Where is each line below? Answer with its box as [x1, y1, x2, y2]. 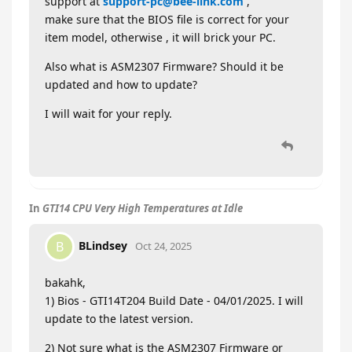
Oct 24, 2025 [135, 238, 192, 253]
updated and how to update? [45, 77, 197, 93]
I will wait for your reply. [45, 106, 172, 122]
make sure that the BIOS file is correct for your [45, 12, 289, 27]
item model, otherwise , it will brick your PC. [45, 30, 276, 46]
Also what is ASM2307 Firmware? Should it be [45, 59, 284, 75]
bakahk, [45, 275, 86, 291]
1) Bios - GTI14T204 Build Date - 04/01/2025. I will [45, 293, 303, 309]
